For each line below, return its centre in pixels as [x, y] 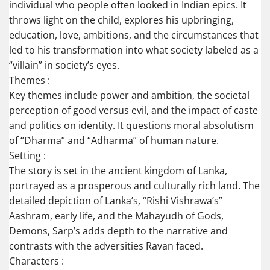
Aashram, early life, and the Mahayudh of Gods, [116, 216]
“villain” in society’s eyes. [64, 65]
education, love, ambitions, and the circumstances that [134, 35]
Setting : [27, 156]
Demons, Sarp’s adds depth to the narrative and [118, 231]
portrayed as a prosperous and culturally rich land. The [134, 186]
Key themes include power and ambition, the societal [129, 96]
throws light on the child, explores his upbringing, [121, 20]
